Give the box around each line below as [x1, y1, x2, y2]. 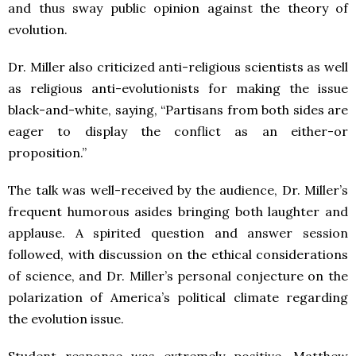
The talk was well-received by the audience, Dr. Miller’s [8, 182, 348, 198]
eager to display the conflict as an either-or [8, 123, 348, 139]
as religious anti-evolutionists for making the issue [8, 80, 348, 96]
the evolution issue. [8, 311, 124, 327]
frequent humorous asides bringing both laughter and [8, 203, 348, 219]
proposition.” [8, 145, 87, 161]
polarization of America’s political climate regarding [8, 289, 348, 305]
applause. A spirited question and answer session [8, 225, 348, 241]
